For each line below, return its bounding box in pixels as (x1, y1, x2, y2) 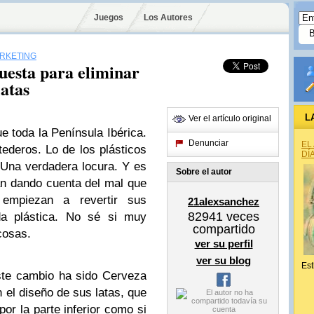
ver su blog (196, 254, 251, 266)
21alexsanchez (188, 196, 259, 207)
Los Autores (143, 13, 193, 22)
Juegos (94, 13, 123, 22)
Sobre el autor (176, 167, 232, 177)
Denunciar (189, 138, 228, 148)
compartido (192, 222, 255, 236)
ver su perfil (194, 238, 253, 250)
